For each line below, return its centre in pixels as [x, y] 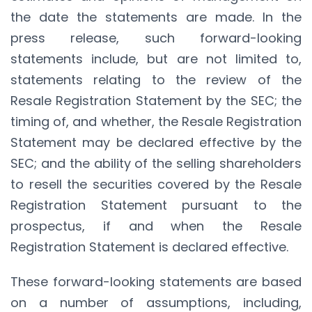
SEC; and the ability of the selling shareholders [156, 163]
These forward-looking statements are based [156, 281]
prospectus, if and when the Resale [156, 226]
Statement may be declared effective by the [156, 142]
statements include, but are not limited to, [156, 58]
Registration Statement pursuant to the [156, 205]
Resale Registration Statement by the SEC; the [156, 100]
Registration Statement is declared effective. [149, 247]
